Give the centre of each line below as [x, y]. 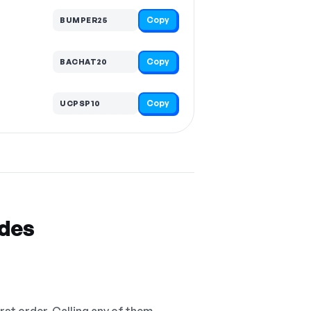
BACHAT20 [83, 61]
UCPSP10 [80, 103]
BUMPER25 [83, 20]
